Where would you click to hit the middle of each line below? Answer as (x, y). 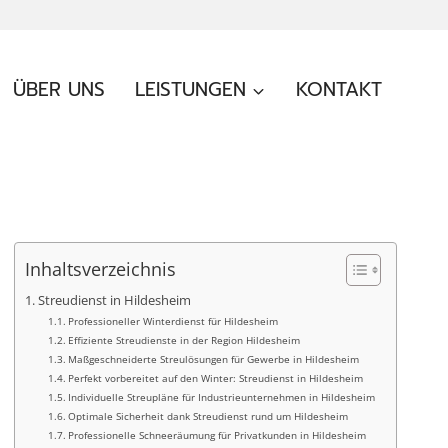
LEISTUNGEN (191, 89)
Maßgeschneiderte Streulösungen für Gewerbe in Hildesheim (214, 359)
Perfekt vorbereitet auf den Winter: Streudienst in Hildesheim (216, 378)
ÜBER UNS (59, 89)
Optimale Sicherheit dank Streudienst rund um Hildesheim (208, 416)
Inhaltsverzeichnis (100, 269)
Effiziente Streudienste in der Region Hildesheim (184, 340)
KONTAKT (338, 89)
